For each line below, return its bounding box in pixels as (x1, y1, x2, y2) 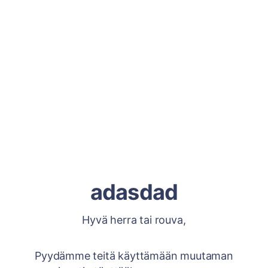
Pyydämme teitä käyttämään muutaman (35, 249, 233, 262)
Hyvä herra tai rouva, (82, 214, 186, 226)
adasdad (90, 179, 178, 205)
